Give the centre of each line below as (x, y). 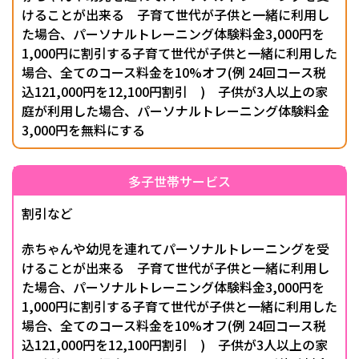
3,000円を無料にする (83, 130)
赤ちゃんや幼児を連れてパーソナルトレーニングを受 (175, 249)
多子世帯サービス (179, 182)
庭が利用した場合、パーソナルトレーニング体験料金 (175, 111)
